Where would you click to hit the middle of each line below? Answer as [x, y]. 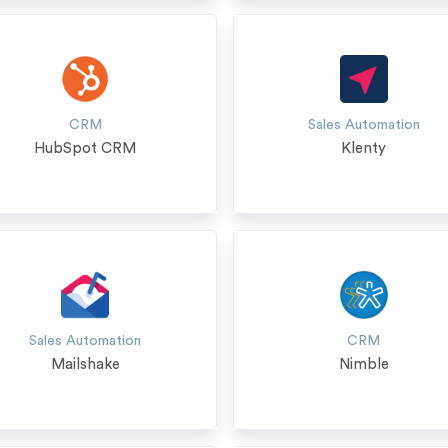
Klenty [364, 148]
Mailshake [85, 364]
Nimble [363, 364]
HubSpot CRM [85, 148]
